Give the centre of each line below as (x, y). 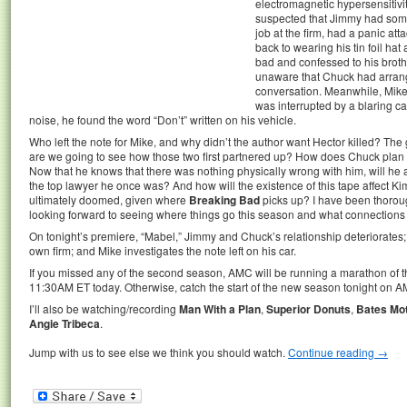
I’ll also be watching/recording (104, 308)
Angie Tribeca (65, 323)
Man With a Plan (220, 308)
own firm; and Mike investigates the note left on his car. (163, 250)
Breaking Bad (224, 199)
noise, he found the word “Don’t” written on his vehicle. (163, 119)
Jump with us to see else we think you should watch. (159, 352)
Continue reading (333, 352)
